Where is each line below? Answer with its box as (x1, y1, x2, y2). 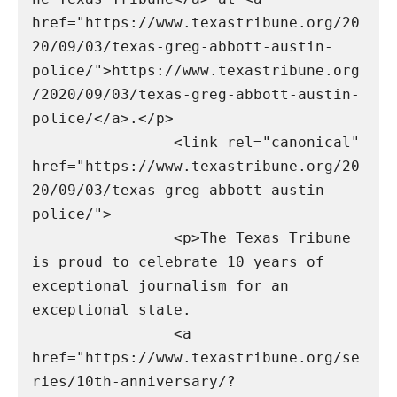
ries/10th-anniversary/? (32, 373, 236, 391)
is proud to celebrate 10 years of (32, 253, 324, 271)
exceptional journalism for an (32, 277, 289, 295)
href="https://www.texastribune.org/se (32, 349, 360, 367)
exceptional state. (32, 301, 191, 319)
